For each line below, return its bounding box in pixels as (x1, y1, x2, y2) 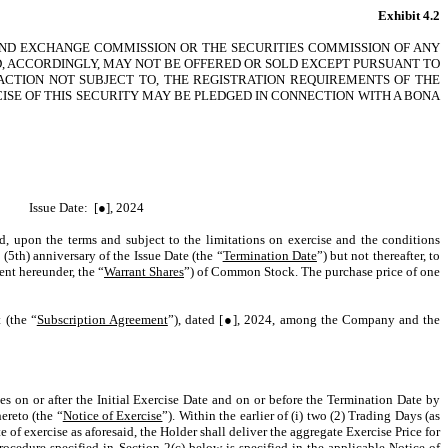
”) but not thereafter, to (316, 248, 441, 263)
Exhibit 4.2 (378, 8, 440, 23)
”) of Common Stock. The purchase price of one (184, 264, 440, 279)
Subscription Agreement (36, 312, 168, 327)
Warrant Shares (104, 264, 184, 279)
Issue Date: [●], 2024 (29, 200, 144, 215)
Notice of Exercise (62, 408, 163, 423)
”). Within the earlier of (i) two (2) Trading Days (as (162, 408, 441, 423)
